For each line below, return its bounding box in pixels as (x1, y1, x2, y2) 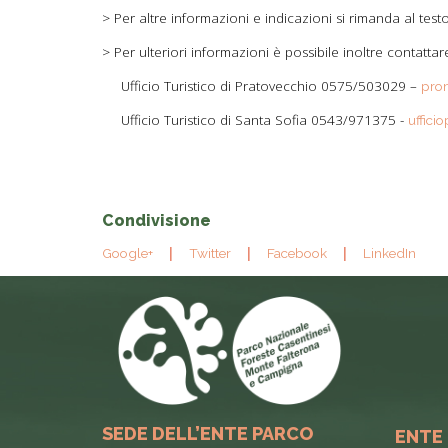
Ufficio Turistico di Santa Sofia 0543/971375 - (120, 111, 408, 130)
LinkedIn (363, 245, 416, 262)
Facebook (267, 245, 327, 262)
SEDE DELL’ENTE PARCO (102, 422, 313, 444)
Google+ (102, 245, 153, 262)
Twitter (189, 245, 231, 262)
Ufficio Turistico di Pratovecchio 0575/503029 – (120, 77, 421, 96)
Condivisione (102, 211, 211, 231)
